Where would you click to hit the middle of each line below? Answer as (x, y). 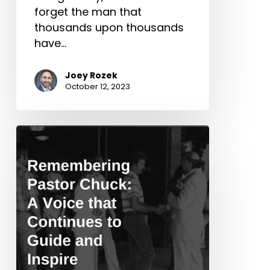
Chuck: (33, 163)
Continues (43, 226)
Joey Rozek (91, 75)
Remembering (53, 132)
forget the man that (88, 11)
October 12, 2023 (97, 86)
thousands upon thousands (109, 27)
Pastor (33, 148)
